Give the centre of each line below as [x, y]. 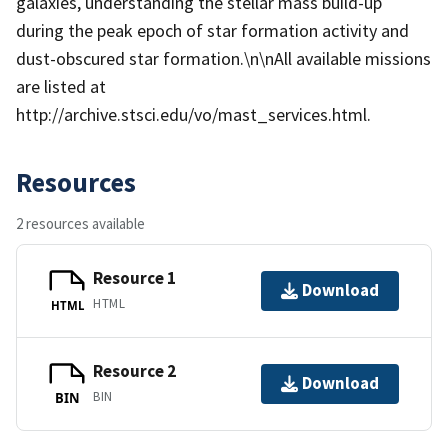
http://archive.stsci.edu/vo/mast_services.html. [193, 114]
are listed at [61, 86]
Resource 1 [134, 278]
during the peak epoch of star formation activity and [212, 30]
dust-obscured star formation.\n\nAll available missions [223, 58]
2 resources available [80, 223]
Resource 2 [134, 371]
